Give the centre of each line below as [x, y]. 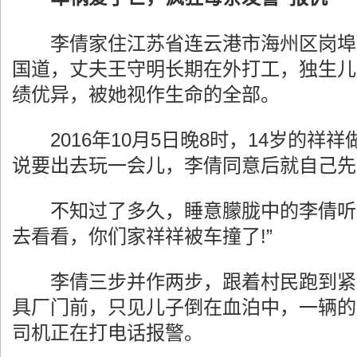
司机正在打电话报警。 [108, 333]
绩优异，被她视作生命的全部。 [146, 94]
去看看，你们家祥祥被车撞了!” [142, 236]
